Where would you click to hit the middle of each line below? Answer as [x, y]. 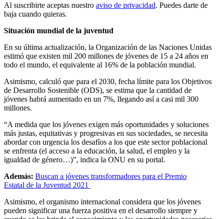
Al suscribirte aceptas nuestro [49, 5]
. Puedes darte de [182, 5]
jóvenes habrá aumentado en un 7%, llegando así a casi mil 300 [101, 99]
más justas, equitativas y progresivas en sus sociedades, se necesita [106, 133]
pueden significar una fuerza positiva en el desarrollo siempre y [101, 211]
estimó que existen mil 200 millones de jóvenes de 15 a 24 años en [106, 56]
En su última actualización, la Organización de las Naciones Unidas [108, 47]
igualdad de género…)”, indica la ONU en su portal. [85, 160]
